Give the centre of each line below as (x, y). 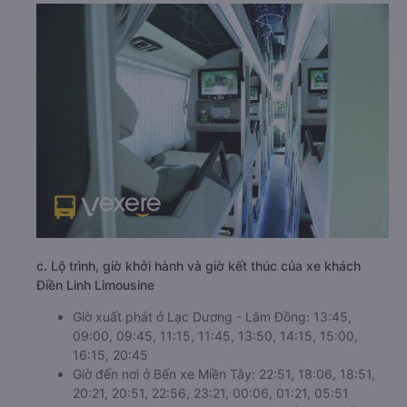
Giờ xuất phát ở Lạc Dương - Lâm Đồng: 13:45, (212, 316)
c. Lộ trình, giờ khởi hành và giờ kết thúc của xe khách (199, 265)
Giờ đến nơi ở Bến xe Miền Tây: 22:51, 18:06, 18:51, (224, 373)
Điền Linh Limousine (95, 284)
